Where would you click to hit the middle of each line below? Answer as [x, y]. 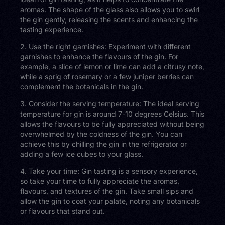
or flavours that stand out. [63, 211]
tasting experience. [52, 29]
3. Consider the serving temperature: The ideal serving [110, 103]
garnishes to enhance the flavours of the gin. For [99, 56]
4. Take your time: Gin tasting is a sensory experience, [109, 171]
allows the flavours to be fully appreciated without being [113, 124]
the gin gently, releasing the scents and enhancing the [109, 19]
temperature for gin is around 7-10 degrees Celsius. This [113, 114]
